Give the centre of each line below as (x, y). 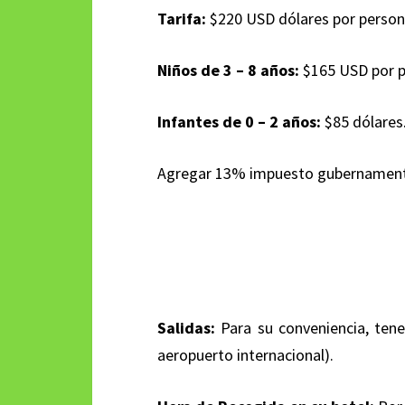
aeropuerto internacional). (247, 355)
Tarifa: (182, 19)
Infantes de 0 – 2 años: (239, 122)
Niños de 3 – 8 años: (228, 70)
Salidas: (186, 328)
